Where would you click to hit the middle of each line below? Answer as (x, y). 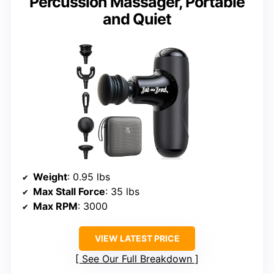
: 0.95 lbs (89, 177)
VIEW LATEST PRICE (137, 239)
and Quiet (137, 19)
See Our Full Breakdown (137, 259)
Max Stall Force (69, 192)
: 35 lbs (122, 192)
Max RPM (55, 206)
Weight (50, 177)
